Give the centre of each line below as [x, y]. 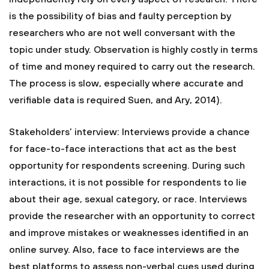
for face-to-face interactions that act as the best [123, 149]
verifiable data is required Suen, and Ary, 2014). [116, 100]
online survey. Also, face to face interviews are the [124, 250]
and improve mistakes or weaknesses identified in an [129, 233]
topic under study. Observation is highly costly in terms [133, 50]
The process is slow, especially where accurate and [126, 83]
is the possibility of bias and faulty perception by [120, 16]
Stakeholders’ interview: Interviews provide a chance [129, 132]
